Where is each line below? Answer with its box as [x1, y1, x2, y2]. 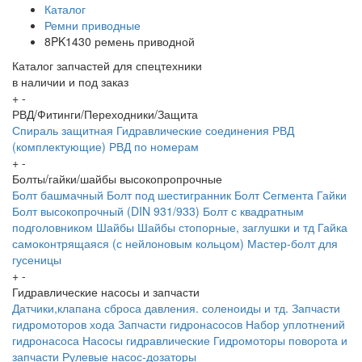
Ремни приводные [44, 17, 141, 34]
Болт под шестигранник [107, 187, 231, 204]
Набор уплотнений [246, 316, 345, 333]
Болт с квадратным [203, 203, 304, 220]
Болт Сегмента [234, 187, 314, 204]
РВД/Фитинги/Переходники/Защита [12, 106, 198, 123]
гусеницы [12, 251, 61, 268]
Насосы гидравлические [82, 332, 210, 349]
